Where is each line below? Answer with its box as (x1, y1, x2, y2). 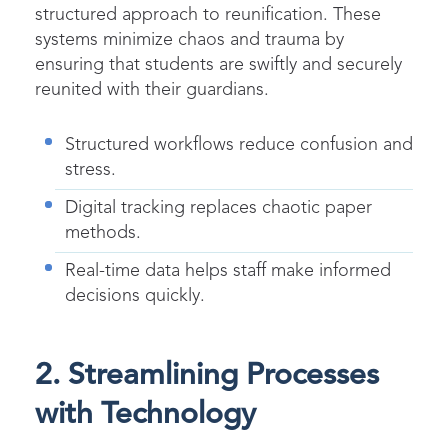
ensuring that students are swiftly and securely (35, 55, 402, 74)
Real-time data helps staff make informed (65, 261, 391, 280)
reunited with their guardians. (35, 80, 269, 99)
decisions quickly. (65, 286, 205, 305)
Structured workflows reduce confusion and (65, 135, 413, 154)
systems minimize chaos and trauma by (35, 30, 344, 49)
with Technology (35, 399, 256, 430)
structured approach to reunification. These (35, 5, 381, 24)
